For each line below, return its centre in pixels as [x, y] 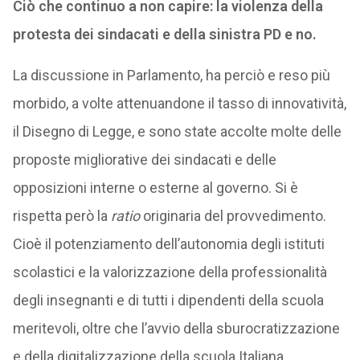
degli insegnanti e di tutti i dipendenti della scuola [168, 300]
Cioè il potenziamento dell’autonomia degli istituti [168, 244]
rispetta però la [61, 216]
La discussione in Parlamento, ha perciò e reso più [171, 75]
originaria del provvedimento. [233, 216]
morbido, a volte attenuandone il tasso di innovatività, [179, 103]
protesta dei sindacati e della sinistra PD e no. [164, 34]
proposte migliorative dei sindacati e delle [144, 160]
